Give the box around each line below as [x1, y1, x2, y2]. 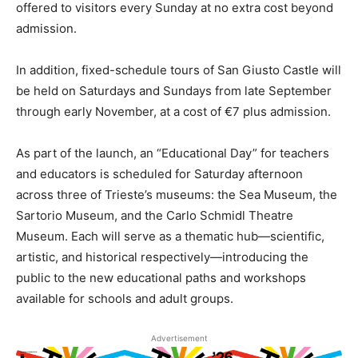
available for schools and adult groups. [16, 291, 233, 306]
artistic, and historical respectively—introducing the [16, 249, 308, 265]
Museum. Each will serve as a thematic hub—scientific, [16, 229, 324, 244]
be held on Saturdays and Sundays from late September [16, 83, 332, 98]
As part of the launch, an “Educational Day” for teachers [16, 145, 329, 161]
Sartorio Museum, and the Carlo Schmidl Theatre [16, 208, 293, 223]
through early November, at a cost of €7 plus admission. [16, 104, 331, 119]
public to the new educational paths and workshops [16, 270, 306, 285]
